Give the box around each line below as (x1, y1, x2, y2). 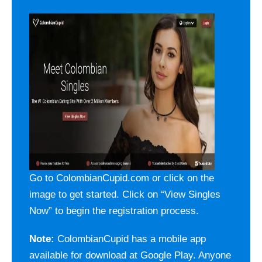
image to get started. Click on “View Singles (29, 189, 220, 201)
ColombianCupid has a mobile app (54, 233, 206, 245)
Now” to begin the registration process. (29, 205, 199, 217)
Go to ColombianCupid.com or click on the (29, 173, 214, 184)
